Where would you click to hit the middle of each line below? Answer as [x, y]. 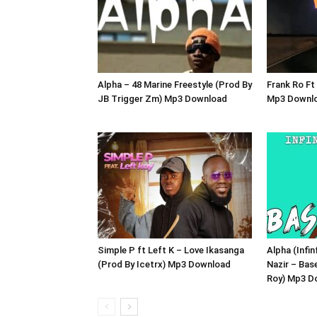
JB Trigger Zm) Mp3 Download [162, 99]
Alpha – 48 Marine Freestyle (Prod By [175, 85]
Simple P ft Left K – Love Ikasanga [171, 250]
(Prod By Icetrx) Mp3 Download [164, 264]
